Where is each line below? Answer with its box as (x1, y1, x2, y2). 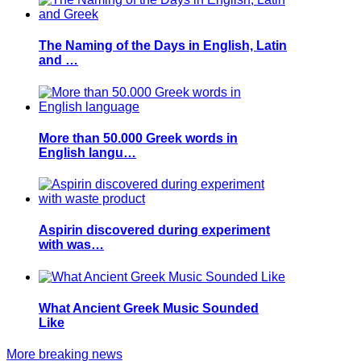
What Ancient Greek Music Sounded (39, 301, 259, 315)
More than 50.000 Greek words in (39, 131, 238, 145)
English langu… (39, 145, 136, 160)
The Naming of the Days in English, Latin (39, 39, 287, 53)
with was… (39, 238, 104, 252)
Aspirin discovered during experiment (39, 223, 270, 238)
